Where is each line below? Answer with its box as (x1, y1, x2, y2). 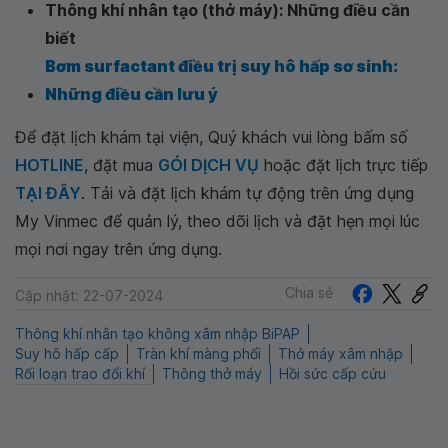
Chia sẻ (285, 284, 333, 302)
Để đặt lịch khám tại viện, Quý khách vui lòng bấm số (15, 126, 408, 147)
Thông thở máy (162, 365, 262, 383)
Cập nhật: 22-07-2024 (15, 286, 163, 304)
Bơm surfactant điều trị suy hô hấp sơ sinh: (45, 55, 398, 76)
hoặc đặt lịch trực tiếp (259, 154, 428, 175)
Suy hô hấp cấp (15, 345, 119, 363)
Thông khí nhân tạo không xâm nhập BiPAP (15, 325, 300, 343)
